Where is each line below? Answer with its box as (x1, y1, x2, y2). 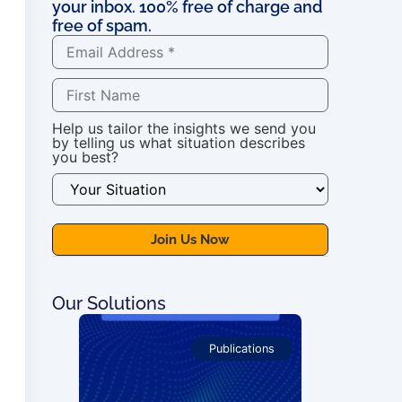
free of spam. (51, 16, 152, 35)
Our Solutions (51, 293, 166, 314)
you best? (51, 148, 118, 166)
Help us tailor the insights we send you (51, 119, 316, 137)
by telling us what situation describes (51, 134, 305, 152)
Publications (208, 342, 275, 355)
